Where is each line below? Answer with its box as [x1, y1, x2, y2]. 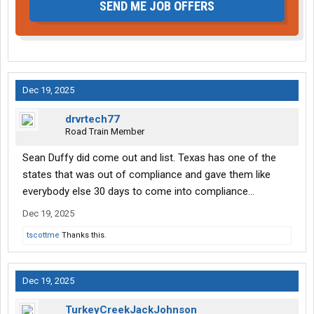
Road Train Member [65, 126, 144, 137]
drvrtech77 [65, 113, 120, 126]
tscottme [27, 231, 60, 240]
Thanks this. [60, 231, 107, 240]
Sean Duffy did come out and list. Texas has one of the [22, 151, 276, 165]
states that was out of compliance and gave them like [22, 168, 271, 182]
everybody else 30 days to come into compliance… [22, 185, 254, 198]
